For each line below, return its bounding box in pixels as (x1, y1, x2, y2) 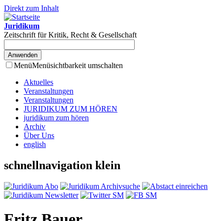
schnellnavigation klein (4, 158, 120, 172)
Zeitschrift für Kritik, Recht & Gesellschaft (4, 31, 137, 39)
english (24, 140, 46, 148)
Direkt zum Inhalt (4, 4, 59, 12)
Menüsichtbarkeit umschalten (32, 61, 123, 70)
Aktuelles (24, 78, 53, 86)
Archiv (24, 122, 45, 131)
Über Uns (24, 131, 54, 140)
